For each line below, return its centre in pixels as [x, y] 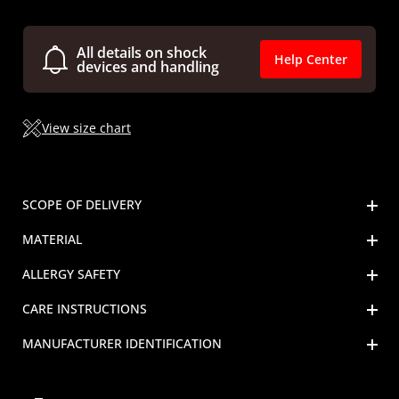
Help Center [311, 60]
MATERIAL [52, 240]
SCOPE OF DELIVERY [82, 205]
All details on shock [142, 52]
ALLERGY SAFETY [71, 273]
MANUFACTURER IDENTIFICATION [122, 343]
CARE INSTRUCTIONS [85, 308]
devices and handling [148, 66]
